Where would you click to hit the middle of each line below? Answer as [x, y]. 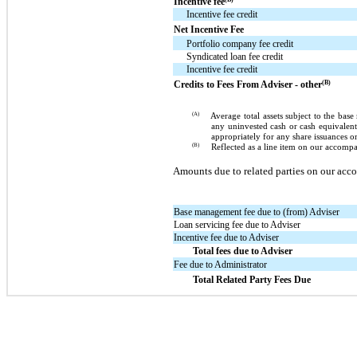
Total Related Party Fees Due [252, 279]
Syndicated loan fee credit [235, 56]
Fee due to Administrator [221, 264]
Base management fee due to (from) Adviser [257, 212]
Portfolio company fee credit [240, 43]
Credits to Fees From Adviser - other [248, 84]
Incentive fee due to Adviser [227, 237]
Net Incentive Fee [209, 29]
